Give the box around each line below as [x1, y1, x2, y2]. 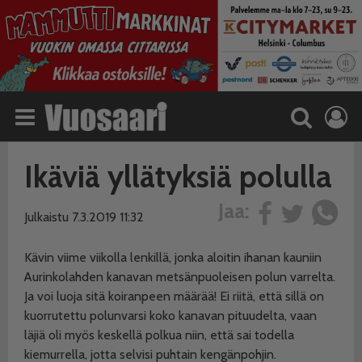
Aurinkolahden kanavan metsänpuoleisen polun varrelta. [24, 268, 335, 284]
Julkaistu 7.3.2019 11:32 [24, 208, 144, 225]
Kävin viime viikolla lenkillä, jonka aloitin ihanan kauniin [24, 249, 322, 265]
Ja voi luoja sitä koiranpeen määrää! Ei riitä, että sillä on [24, 288, 324, 304]
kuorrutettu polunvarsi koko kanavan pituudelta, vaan [24, 307, 317, 323]
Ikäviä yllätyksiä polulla [24, 157, 332, 196]
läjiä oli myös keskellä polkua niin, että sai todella [24, 326, 294, 343]
